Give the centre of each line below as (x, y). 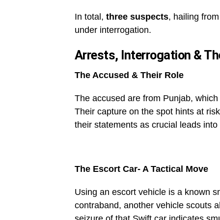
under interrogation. (113, 30)
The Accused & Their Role (129, 75)
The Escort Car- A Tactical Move (141, 169)
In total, (90, 17)
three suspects (137, 17)
